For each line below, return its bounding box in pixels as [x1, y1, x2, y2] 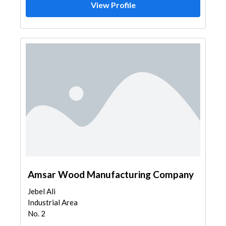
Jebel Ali [28, 187, 55, 196]
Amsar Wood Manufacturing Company [28, 168, 194, 180]
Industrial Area [28, 198, 78, 207]
